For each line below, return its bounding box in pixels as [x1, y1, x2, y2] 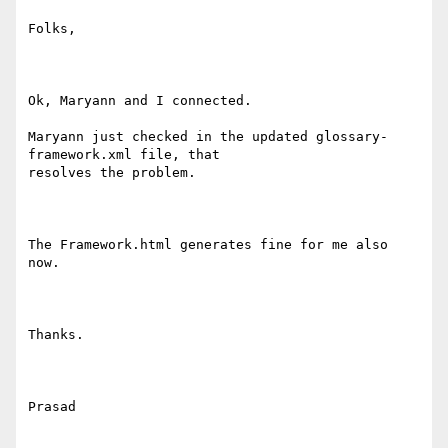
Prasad [28, 399, 76, 415]
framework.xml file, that [28, 147, 220, 163]
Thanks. [28, 327, 84, 343]
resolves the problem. [28, 165, 196, 181]
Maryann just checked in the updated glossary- [28, 129, 388, 145]
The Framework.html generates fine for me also [28, 237, 388, 253]
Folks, [28, 21, 76, 37]
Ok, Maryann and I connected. [28, 93, 260, 109]
